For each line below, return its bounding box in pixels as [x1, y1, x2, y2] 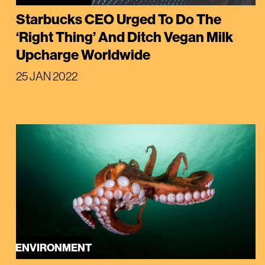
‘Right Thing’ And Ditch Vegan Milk [15, 27, 233, 46]
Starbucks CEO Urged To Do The [15, 9, 221, 28]
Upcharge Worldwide [15, 45, 150, 63]
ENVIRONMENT [15, 240, 92, 254]
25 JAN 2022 [15, 68, 77, 83]
